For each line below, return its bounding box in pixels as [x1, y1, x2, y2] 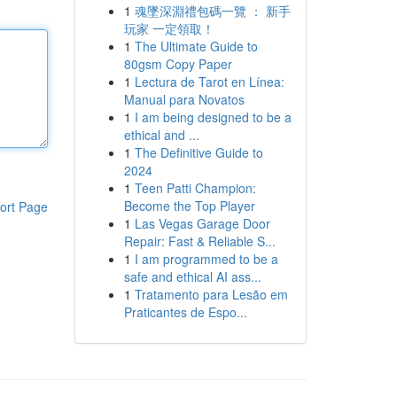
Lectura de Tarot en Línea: [134, 73, 284, 90]
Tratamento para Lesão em [134, 285, 288, 303]
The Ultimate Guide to [134, 37, 258, 55]
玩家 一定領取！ [123, 19, 214, 37]
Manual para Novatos [123, 90, 245, 108]
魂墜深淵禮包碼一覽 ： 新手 [134, 2, 291, 19]
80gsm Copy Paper [123, 55, 232, 73]
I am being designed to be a [134, 108, 292, 126]
